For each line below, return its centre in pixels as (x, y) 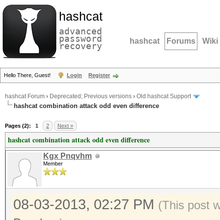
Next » (65, 126)
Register (99, 75)
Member (53, 164)
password (81, 39)
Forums (181, 41)
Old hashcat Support (164, 96)
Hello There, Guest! (28, 75)
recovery (81, 46)
